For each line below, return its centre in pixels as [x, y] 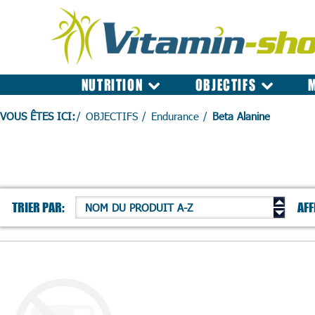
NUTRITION [112, 84]
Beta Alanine [241, 116]
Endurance [175, 116]
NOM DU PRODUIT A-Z [139, 207]
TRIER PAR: [38, 207]
